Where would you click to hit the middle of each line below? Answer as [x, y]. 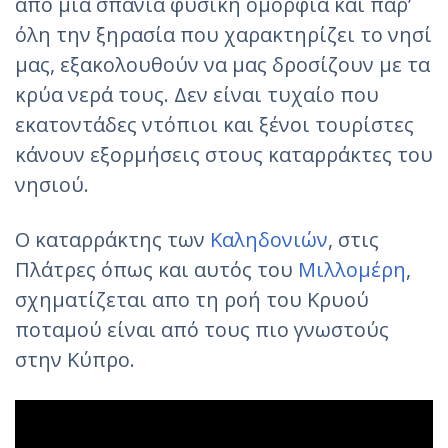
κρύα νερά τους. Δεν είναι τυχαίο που [197, 95]
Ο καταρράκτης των [112, 240]
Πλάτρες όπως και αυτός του [156, 270]
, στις [353, 240]
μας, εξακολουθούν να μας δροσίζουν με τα [222, 65]
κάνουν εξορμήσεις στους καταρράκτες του [224, 155]
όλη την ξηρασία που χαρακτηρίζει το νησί [223, 35]
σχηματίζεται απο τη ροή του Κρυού [192, 300]
